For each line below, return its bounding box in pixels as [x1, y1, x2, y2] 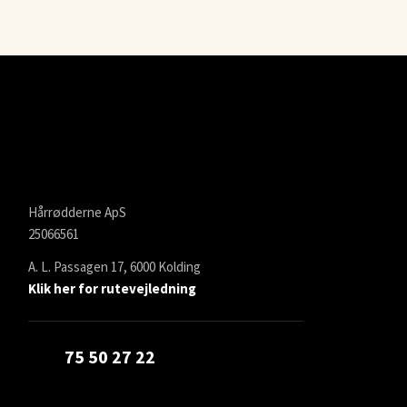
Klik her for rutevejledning [28, 279, 197, 297]
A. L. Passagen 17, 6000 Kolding [28, 257, 202, 275]
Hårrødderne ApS [28, 203, 127, 221]
